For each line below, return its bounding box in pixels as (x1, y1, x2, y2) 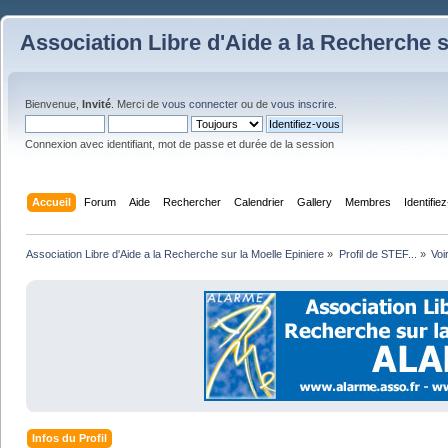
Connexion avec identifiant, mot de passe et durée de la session (25, 138, 334, 150)
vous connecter (162, 98, 238, 110)
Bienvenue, (25, 98, 82, 110)
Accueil (32, 195, 72, 208)
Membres (345, 195, 392, 208)
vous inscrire (271, 98, 334, 110)
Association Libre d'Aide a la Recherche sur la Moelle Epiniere (26, 247, 325, 260)
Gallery (297, 195, 333, 208)
